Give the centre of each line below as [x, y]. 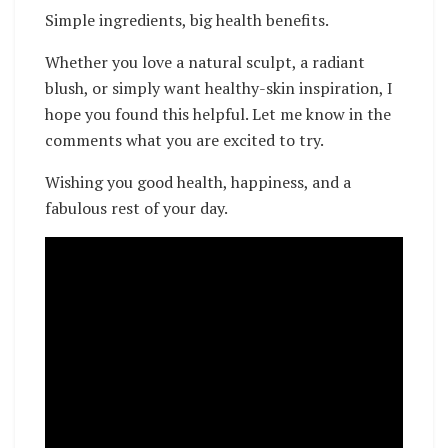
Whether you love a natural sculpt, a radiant [205, 62]
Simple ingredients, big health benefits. [187, 20]
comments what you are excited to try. [184, 140]
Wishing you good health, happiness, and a [198, 182]
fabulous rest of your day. [136, 208]
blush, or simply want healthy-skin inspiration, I [219, 88]
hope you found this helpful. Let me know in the [218, 114]
